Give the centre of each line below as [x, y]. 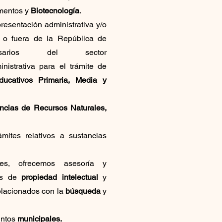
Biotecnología [55, 10]
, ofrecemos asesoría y [57, 163]
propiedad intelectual [60, 177]
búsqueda [84, 191]
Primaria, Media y [73, 80]
